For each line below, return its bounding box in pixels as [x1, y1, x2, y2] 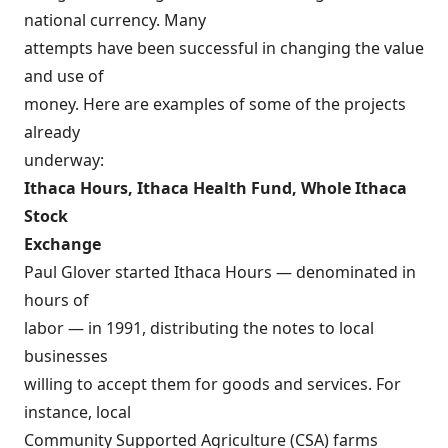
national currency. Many [24, 9, 206, 31]
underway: [24, 149, 104, 171]
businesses [24, 345, 108, 367]
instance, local [24, 401, 131, 423]
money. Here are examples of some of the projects [24, 93, 406, 115]
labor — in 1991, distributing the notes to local [24, 317, 374, 339]
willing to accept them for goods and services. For [24, 373, 401, 395]
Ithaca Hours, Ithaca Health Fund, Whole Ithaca [24, 177, 407, 199]
